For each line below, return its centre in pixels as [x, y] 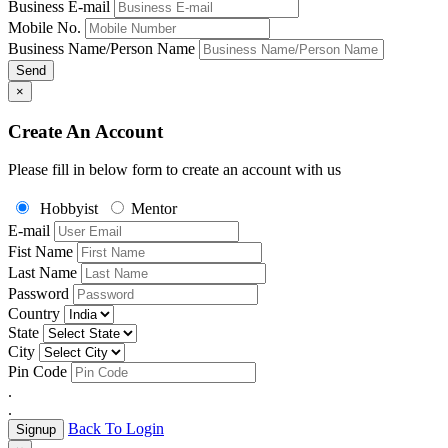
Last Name [42, 273]
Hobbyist [69, 209]
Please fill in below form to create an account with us [174, 170]
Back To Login [116, 429]
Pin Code [37, 372]
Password [38, 294]
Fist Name [40, 252]
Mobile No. [44, 27]
